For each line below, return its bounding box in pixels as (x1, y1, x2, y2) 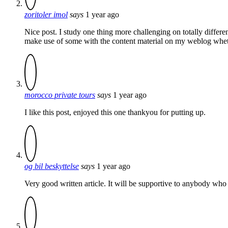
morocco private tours (24, 90, 95, 99)
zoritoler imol (24, 10, 68, 19)
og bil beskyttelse (24, 161, 79, 170)
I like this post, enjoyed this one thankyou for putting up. (24, 107, 206, 117)
